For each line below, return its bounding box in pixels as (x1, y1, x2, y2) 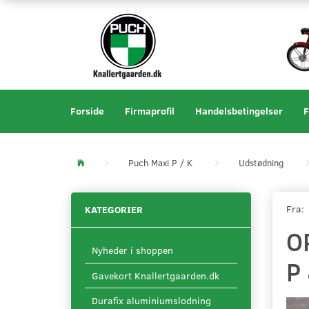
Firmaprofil (125, 104, 175, 117)
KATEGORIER (85, 203, 143, 217)
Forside (70, 104, 104, 117)
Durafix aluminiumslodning (92, 294, 211, 308)
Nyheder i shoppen (92, 243, 173, 257)
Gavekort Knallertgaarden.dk (92, 269, 219, 283)
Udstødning (239, 157, 283, 170)
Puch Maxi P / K (128, 157, 192, 170)
